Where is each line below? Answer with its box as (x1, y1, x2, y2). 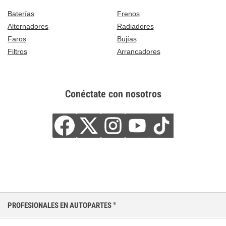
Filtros (8, 47, 27, 55)
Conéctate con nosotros (65, 87, 161, 100)
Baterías (8, 9, 34, 18)
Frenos (117, 9, 140, 18)
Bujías (117, 34, 137, 43)
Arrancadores (117, 47, 160, 55)
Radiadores (117, 22, 154, 30)
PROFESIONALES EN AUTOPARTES (8, 200, 113, 210)
